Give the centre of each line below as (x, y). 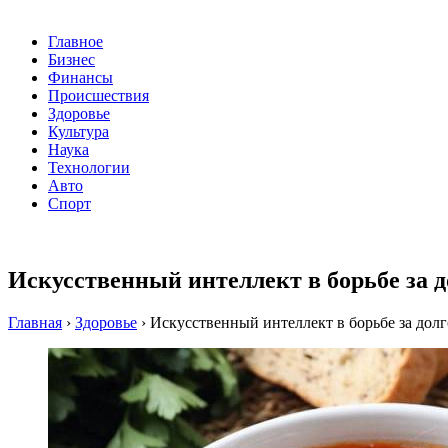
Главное (75, 42)
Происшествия (98, 96)
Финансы (80, 78)
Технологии (89, 168)
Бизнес (71, 60)
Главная (35, 323)
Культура (78, 132)
